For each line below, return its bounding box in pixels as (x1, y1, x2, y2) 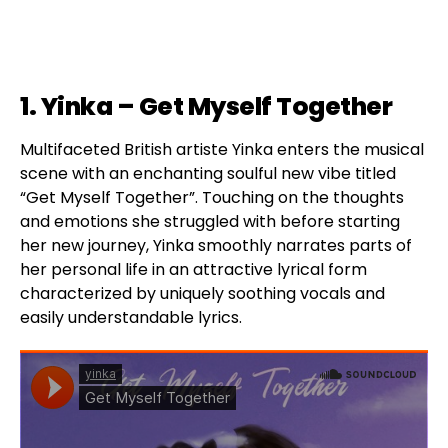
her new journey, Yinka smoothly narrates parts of (20, 234, 412, 258)
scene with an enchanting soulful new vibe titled (20, 162, 396, 186)
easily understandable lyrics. (20, 306, 242, 330)
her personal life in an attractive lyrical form (20, 258, 367, 282)
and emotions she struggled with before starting (20, 210, 400, 234)
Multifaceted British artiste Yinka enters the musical (20, 138, 424, 162)
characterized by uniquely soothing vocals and (20, 282, 385, 306)
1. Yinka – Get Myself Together (20, 89, 392, 125)
